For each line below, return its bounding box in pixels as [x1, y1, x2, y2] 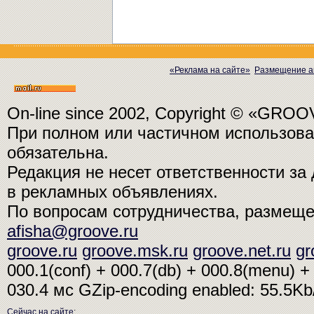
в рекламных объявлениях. [7, 182, 218, 201]
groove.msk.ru [82, 241, 188, 260]
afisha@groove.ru [7, 221, 138, 240]
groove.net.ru [193, 241, 291, 260]
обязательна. [7, 143, 109, 162]
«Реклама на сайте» [170, 65, 250, 75]
